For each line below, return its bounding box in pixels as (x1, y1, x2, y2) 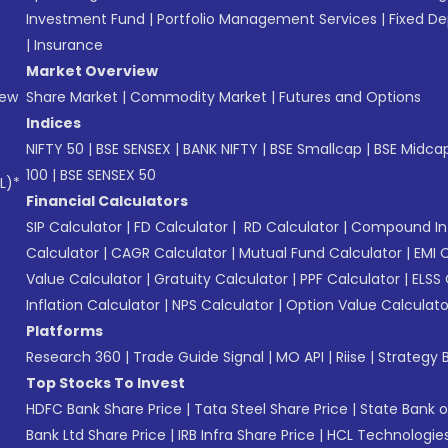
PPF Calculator (300, 268, 400, 289)
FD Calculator (134, 216, 228, 237)
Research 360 (26, 346, 121, 367)
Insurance (34, 34, 103, 55)
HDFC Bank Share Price (26, 398, 182, 419)
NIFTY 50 (26, 138, 84, 159)
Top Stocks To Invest (26, 372, 185, 393)
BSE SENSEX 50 (60, 164, 156, 185)
